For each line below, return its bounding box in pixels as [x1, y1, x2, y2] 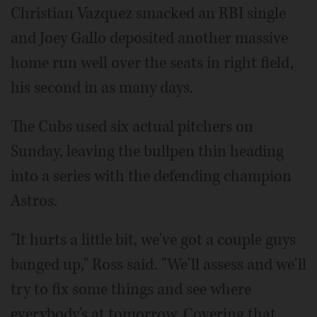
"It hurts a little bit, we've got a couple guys [11, 229, 296, 250]
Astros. [11, 190, 57, 212]
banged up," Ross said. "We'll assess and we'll [11, 253, 306, 275]
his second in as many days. [11, 76, 193, 98]
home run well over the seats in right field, [11, 52, 294, 74]
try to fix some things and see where [11, 278, 251, 300]
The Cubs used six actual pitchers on [11, 115, 253, 137]
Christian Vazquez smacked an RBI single [11, 2, 286, 24]
